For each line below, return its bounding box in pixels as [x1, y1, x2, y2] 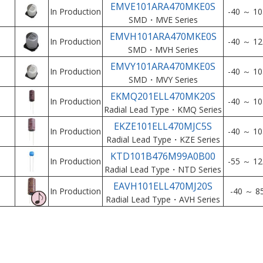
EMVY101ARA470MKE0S [110, 60, 215, 73]
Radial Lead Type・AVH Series [106, 194, 220, 205]
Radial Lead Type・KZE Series [106, 134, 220, 145]
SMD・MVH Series [127, 44, 198, 55]
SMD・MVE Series [128, 14, 198, 25]
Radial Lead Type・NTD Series [104, 164, 221, 175]
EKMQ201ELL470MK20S [110, 90, 215, 103]
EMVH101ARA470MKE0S [109, 30, 217, 43]
